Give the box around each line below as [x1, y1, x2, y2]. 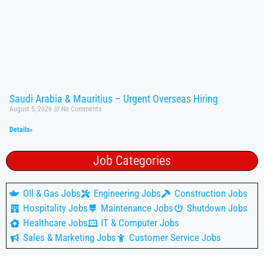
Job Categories [93, 153, 171, 169]
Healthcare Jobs [22, 217, 88, 229]
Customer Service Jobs [129, 232, 221, 244]
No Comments [60, 105, 101, 114]
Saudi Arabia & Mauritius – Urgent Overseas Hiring [9, 93, 218, 105]
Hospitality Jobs [22, 202, 88, 214]
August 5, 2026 [9, 105, 54, 114]
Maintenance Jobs [101, 202, 173, 214]
